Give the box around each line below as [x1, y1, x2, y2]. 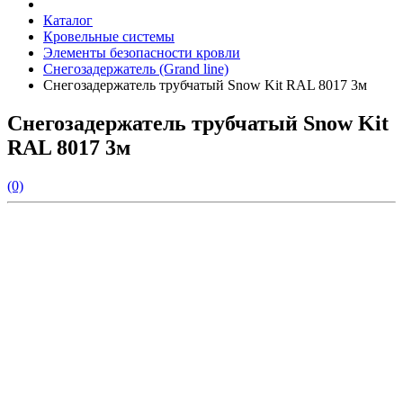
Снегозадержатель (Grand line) [43, 61, 228, 76]
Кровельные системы [43, 29, 175, 44]
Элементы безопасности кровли [43, 45, 240, 60]
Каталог [43, 13, 93, 28]
